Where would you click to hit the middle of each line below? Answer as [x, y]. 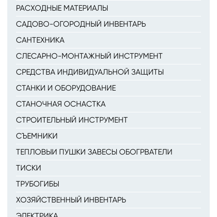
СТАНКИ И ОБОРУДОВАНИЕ [66, 88]
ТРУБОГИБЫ [38, 184]
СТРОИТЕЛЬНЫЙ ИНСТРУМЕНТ [72, 120]
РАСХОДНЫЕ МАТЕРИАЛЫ [62, 8]
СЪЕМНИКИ [37, 136]
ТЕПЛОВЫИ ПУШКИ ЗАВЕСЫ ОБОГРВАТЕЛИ [94, 152]
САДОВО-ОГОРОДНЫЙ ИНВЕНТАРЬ [81, 24]
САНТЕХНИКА [40, 40]
